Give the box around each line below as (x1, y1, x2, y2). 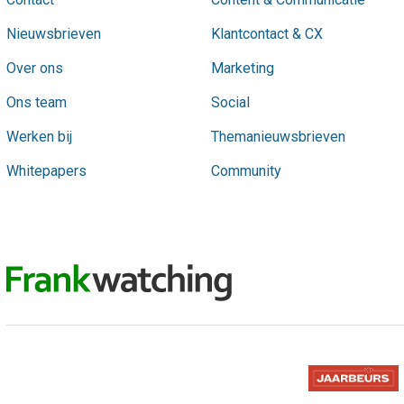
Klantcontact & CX (210, 24, 323, 42)
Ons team (6, 93, 67, 111)
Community (210, 161, 281, 179)
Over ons (6, 59, 63, 77)
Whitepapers (6, 161, 87, 179)
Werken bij (6, 127, 72, 145)
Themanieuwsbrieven (210, 127, 345, 145)
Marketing (210, 59, 274, 77)
